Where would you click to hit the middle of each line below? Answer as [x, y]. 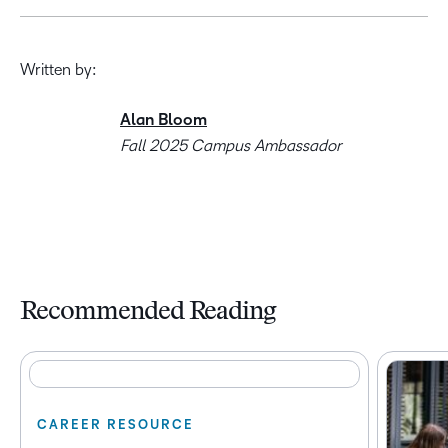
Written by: [58, 69]
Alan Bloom [163, 120]
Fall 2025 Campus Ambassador [231, 145]
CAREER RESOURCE [115, 425]
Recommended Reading [148, 313]
